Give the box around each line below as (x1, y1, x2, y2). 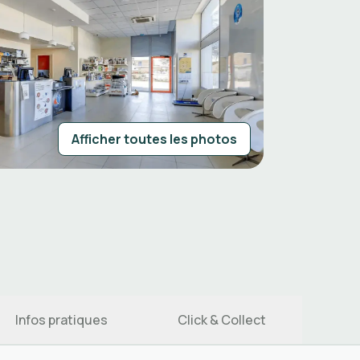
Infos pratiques (14, 311, 108, 329)
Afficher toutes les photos (72, 130, 237, 148)
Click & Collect (178, 311, 266, 329)
